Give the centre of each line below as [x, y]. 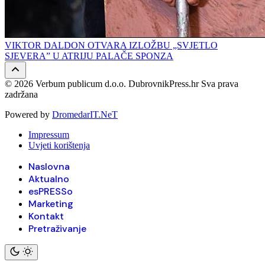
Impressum [49, 134]
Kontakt [46, 216]
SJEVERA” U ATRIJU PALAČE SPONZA [89, 56]
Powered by [28, 114]
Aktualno [49, 179]
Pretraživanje [57, 228]
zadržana [21, 94]
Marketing [51, 203]
